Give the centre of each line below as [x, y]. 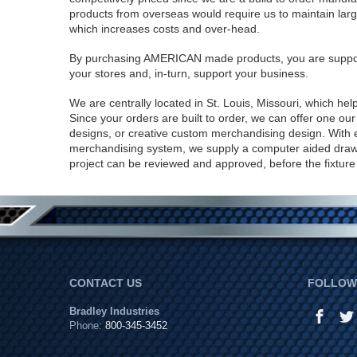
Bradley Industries [114, 311]
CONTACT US [106, 283]
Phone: [87, 326]
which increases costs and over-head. [165, 29]
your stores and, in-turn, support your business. [189, 73]
